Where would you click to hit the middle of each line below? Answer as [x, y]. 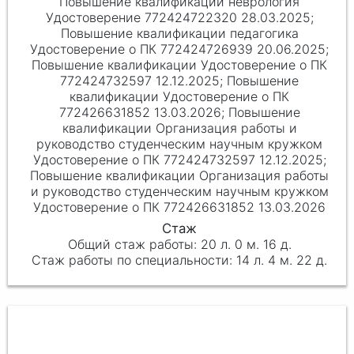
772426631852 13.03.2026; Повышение [179, 113]
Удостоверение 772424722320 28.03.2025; [179, 18]
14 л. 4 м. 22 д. [282, 260]
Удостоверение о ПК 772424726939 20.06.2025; [180, 49]
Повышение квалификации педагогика [179, 34]
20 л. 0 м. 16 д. [246, 244]
